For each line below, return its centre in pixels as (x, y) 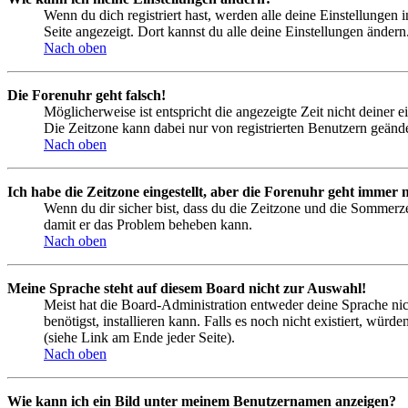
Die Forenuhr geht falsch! (87, 96)
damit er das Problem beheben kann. (148, 225)
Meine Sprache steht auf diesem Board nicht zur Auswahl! (187, 289)
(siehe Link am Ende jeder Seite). (139, 338)
